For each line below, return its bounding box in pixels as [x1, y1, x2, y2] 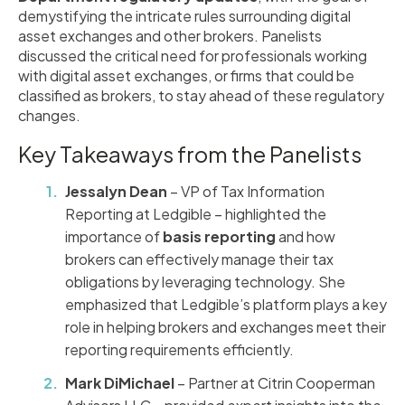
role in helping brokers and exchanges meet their [65, 316, 386, 336]
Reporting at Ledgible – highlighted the [65, 203, 326, 223]
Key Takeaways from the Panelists [18, 139, 362, 167]
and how [276, 226, 335, 246]
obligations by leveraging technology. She [65, 271, 345, 291]
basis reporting [163, 226, 276, 246]
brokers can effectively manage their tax [65, 249, 334, 268]
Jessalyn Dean [65, 181, 167, 201]
